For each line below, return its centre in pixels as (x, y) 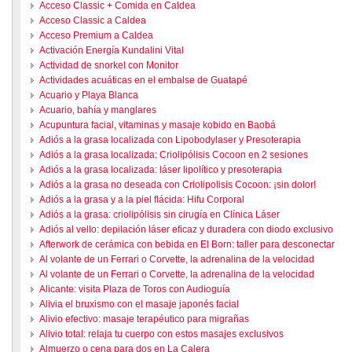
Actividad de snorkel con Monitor (108, 65)
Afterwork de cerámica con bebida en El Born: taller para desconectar (187, 244)
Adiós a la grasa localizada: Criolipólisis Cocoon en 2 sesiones (173, 155)
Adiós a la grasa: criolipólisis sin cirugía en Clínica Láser (159, 214)
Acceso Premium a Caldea (96, 35)
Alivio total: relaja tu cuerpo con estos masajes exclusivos (161, 334)
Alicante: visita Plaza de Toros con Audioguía (134, 289)
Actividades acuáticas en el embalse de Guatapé (143, 80)
